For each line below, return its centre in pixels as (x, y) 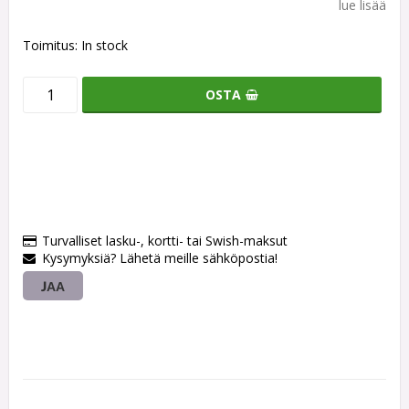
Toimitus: (52, 46)
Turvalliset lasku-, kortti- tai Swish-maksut (165, 241)
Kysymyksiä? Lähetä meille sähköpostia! (160, 258)
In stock (105, 46)
